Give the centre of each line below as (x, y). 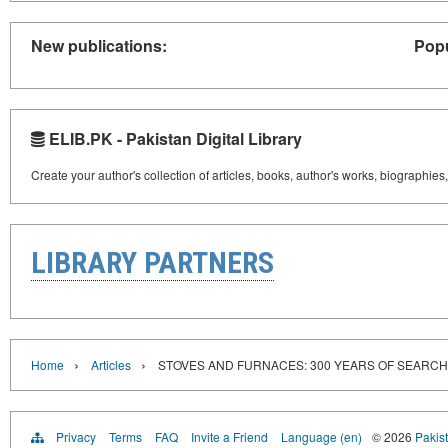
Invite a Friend (229, 436)
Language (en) (321, 436)
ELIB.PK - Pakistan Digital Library (173, 138)
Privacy (76, 436)
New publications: (99, 45)
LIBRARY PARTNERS (152, 262)
